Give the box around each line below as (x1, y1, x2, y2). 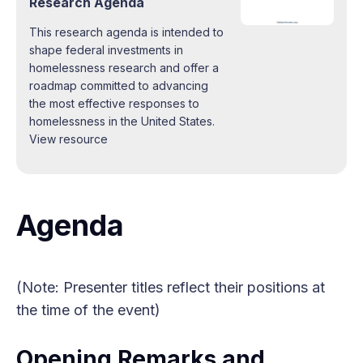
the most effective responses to (29, 96, 199, 110)
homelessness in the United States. (29, 113, 215, 128)
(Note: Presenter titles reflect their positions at (16, 278, 325, 296)
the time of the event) (16, 301, 160, 318)
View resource (29, 131, 108, 146)
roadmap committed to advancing (29, 78, 208, 92)
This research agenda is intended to (29, 24, 224, 39)
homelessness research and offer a (29, 60, 219, 75)
